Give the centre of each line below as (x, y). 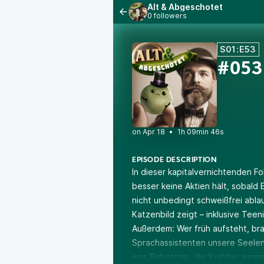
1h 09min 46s (201, 132)
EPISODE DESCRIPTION (175, 160)
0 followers (167, 16)
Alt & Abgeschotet (185, 7)
